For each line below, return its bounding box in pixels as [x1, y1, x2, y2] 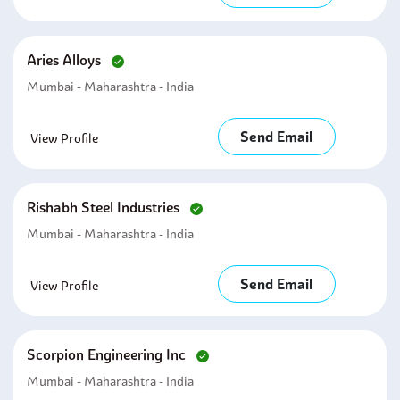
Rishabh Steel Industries [27, 198, 183, 216]
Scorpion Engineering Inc [27, 346, 189, 363]
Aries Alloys [27, 51, 104, 69]
